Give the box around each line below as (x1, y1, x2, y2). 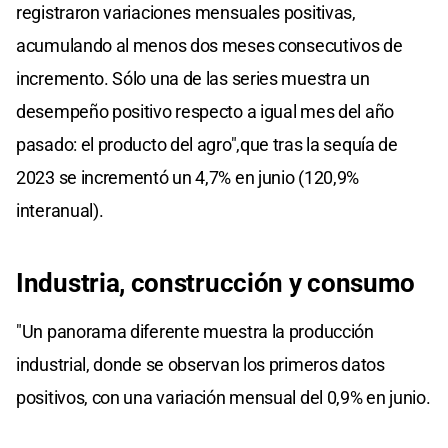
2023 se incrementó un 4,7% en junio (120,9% (16, 166, 360, 188)
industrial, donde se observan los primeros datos (16, 353, 385, 375)
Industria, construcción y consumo (16, 267, 416, 298)
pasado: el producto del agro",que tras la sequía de (16, 133, 398, 155)
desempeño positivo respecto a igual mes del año (16, 100, 394, 122)
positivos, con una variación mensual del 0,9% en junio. (16, 386, 431, 408)
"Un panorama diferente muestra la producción (16, 320, 374, 342)
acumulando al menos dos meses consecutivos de (16, 34, 403, 56)
